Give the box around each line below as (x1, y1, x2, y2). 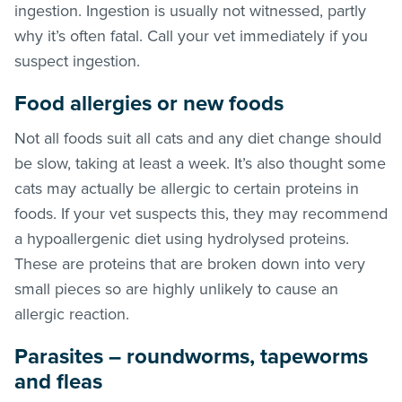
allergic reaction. (14, 303, 129, 324)
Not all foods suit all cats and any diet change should (14, 127, 381, 148)
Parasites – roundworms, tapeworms (14, 343, 368, 370)
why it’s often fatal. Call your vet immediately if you (14, 25, 368, 46)
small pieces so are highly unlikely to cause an (14, 278, 338, 299)
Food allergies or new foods (14, 90, 284, 117)
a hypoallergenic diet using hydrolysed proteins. (14, 228, 349, 249)
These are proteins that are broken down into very (14, 253, 365, 274)
